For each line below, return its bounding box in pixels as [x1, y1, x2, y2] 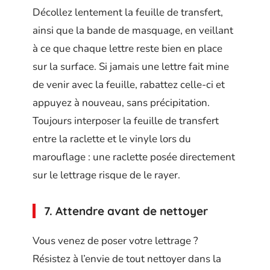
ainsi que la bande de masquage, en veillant [33, 24, 233, 38]
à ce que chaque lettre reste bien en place [33, 42, 222, 56]
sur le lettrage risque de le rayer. [33, 168, 180, 183]
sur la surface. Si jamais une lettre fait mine [33, 60, 229, 74]
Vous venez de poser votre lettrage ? [33, 233, 198, 248]
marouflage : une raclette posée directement [33, 150, 235, 165]
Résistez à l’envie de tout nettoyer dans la [33, 251, 221, 266]
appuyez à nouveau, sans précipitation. [33, 96, 210, 110]
